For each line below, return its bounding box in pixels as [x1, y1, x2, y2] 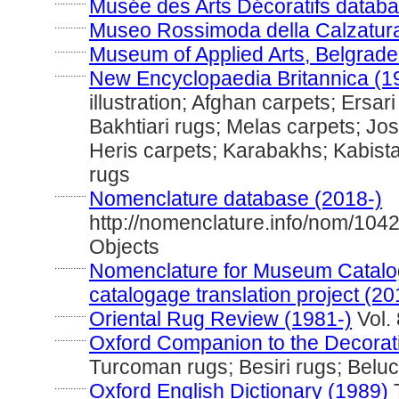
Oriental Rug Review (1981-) [89, 307, 352, 330]
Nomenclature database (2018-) [89, 187, 382, 210]
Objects [89, 235, 159, 258]
